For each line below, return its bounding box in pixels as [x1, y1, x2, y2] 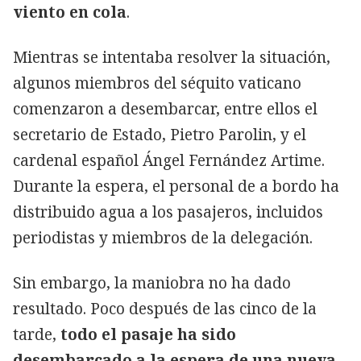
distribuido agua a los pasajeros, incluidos [13, 201, 323, 222]
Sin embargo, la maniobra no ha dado [13, 272, 291, 293]
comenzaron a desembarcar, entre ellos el [13, 98, 317, 119]
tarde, [13, 323, 60, 345]
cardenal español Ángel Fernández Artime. [13, 149, 325, 171]
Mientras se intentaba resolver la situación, [13, 46, 330, 68]
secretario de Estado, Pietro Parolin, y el [13, 123, 306, 145]
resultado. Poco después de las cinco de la [13, 297, 317, 319]
